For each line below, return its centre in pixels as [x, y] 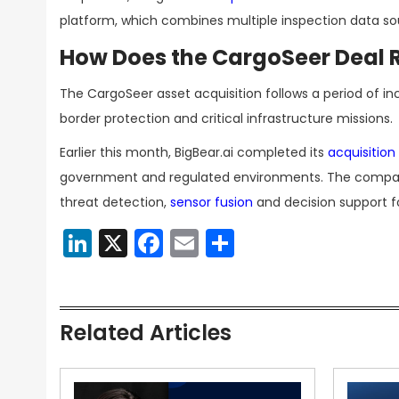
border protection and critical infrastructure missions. [226, 118]
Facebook [231, 243]
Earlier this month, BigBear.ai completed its [194, 152]
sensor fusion [212, 202]
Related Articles [146, 333]
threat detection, [115, 202]
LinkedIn [147, 243]
